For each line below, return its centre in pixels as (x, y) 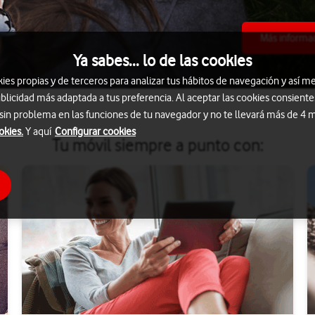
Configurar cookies (95, 131)
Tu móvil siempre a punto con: (157, 145)
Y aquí (38, 131)
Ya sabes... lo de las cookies (162, 60)
